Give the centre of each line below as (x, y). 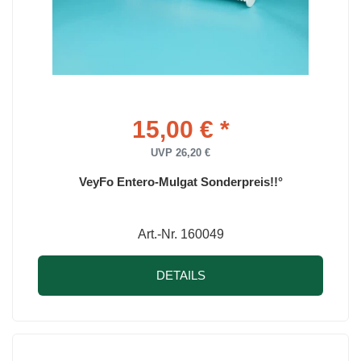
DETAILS (180, 275)
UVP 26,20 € (180, 152)
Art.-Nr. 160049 (180, 234)
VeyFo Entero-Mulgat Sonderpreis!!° (180, 181)
